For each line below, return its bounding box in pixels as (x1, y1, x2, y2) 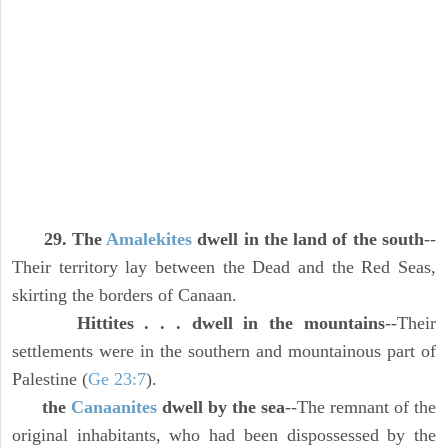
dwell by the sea (157, 397, 285, 418)
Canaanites (71, 397, 157, 418)
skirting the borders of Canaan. (12, 285, 237, 306)
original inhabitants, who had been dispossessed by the (12, 425, 436, 446)
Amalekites (106, 229, 193, 250)
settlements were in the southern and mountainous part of (12, 341, 436, 362)
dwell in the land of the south (192, 229, 425, 250)
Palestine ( (12, 369, 88, 390)
